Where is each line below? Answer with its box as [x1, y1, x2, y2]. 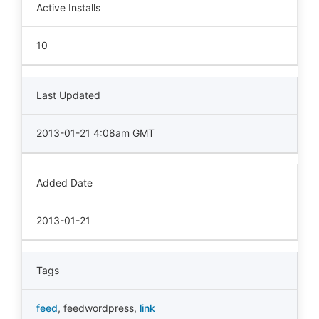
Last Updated [36, 89, 100, 101]
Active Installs [36, 1, 100, 14]
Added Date [36, 177, 93, 189]
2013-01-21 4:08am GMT [36, 127, 155, 139]
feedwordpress [63, 302, 134, 314]
